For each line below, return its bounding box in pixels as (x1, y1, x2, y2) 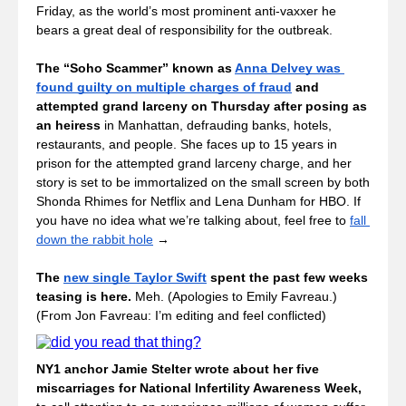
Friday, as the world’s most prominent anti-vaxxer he (36, 4, 336, 18)
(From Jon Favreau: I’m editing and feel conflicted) (36, 308, 330, 323)
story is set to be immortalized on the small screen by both (36, 175, 370, 189)
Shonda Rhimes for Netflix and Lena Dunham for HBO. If (36, 194, 361, 208)
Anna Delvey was (235, 61, 341, 75)
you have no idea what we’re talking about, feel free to (36, 213, 350, 227)
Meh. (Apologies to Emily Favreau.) (135, 289, 337, 304)
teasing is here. (36, 289, 135, 304)
